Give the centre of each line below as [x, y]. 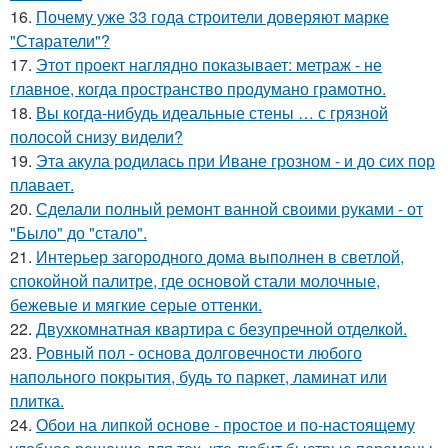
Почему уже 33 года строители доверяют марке [212, 16]
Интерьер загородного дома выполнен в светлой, [220, 256]
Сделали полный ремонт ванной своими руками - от [229, 208]
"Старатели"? [60, 40]
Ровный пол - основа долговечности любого [199, 352]
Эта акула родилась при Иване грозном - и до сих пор [235, 160]
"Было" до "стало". [78, 232]
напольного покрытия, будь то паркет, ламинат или [198, 376]
